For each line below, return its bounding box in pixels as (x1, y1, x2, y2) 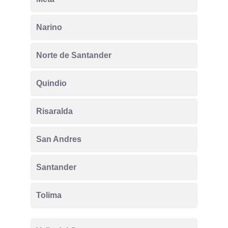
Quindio (36, 79, 67, 88)
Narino (36, 23, 62, 32)
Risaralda (36, 107, 73, 116)
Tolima (36, 191, 62, 199)
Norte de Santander (36, 51, 111, 60)
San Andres (36, 135, 81, 144)
